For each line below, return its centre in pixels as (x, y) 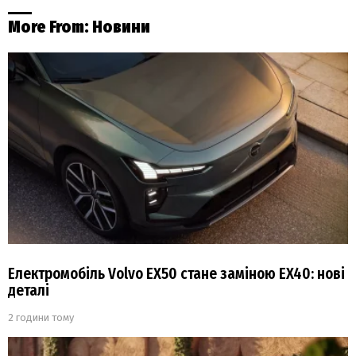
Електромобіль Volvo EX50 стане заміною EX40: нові (176, 273)
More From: (50, 27)
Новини (121, 27)
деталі (29, 290)
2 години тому (41, 317)
